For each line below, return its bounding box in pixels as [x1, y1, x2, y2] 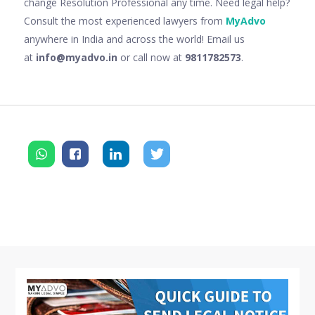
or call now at [120, 50, 185, 64]
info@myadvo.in [36, 50, 120, 64]
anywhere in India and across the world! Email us [24, 32, 245, 46]
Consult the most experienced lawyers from [24, 13, 226, 27]
